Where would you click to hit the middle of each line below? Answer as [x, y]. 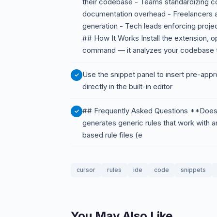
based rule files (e [112, 135]
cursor [86, 170]
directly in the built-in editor [127, 86]
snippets [193, 170]
